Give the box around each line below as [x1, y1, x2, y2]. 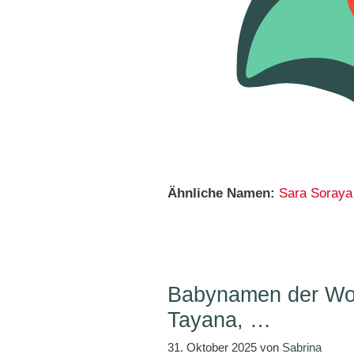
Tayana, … [168, 308, 271, 332]
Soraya [311, 186, 352, 201]
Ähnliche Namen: [168, 186, 275, 201]
